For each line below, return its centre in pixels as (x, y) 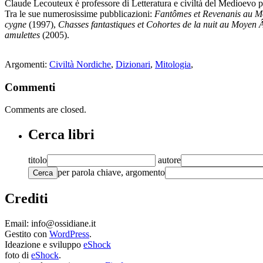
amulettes (22, 35)
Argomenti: (27, 64)
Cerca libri (61, 135)
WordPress (69, 234)
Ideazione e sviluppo (44, 244)
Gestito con (27, 234)
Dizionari (133, 64)
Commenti (30, 87)
